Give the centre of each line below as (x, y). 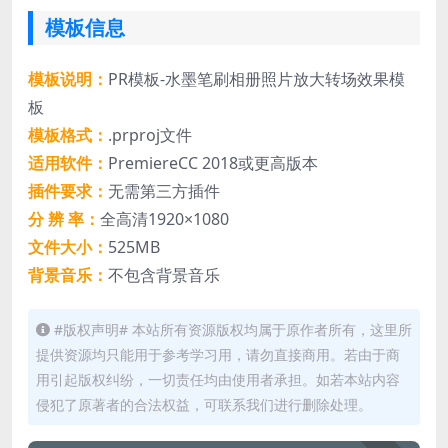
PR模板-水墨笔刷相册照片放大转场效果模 (256, 79)
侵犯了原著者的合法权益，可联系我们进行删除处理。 (204, 405)
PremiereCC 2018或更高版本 (213, 163)
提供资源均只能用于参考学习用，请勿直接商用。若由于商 (218, 355)
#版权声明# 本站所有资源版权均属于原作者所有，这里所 (233, 330)
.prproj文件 (150, 135)
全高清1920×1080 (164, 219)
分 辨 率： (64, 219)
